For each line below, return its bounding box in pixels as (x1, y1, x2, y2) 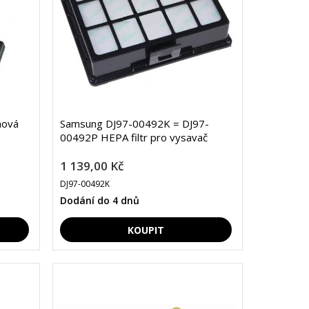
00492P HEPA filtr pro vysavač (59, 130, 208, 145)
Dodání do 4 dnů (59, 194, 139, 208)
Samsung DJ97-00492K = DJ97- (59, 117, 209, 131)
